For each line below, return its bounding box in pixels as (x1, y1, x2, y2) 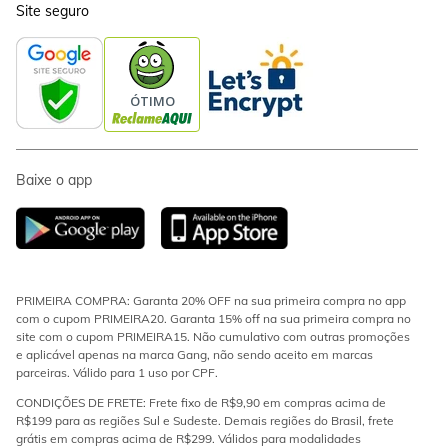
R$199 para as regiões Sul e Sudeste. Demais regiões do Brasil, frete (16, 413, 394, 428)
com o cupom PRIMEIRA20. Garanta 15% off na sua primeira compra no (16, 311, 411, 326)
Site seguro (16, 2, 89, 20)
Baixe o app (16, 171, 92, 189)
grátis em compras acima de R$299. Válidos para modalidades (16, 431, 361, 446)
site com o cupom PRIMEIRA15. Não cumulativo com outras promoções (16, 329, 410, 344)
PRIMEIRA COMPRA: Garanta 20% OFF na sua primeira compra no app (16, 293, 406, 308)
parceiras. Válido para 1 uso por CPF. (16, 365, 218, 380)
